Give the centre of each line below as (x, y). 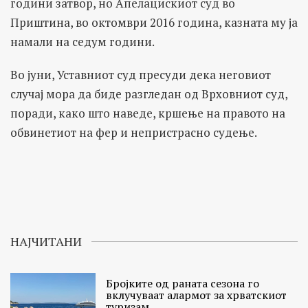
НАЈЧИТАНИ (46, 241)
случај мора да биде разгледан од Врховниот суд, (149, 93)
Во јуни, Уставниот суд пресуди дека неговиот (141, 74)
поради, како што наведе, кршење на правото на (148, 113)
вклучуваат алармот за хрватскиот (197, 295)
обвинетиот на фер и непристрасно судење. (134, 132)
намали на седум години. (82, 41)
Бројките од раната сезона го (183, 283)
